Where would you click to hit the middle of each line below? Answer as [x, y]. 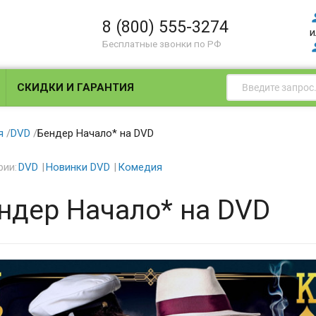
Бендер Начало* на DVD [95, 133]
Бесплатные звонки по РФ [162, 44]
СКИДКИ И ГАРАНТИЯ [76, 87]
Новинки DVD [78, 167]
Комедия [140, 167]
